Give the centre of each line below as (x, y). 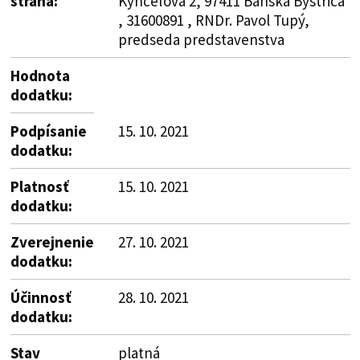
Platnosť (39, 186)
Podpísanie (48, 131)
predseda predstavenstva (201, 39)
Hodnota (40, 75)
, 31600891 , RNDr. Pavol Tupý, (213, 20)
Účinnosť (41, 297)
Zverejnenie (52, 241)
